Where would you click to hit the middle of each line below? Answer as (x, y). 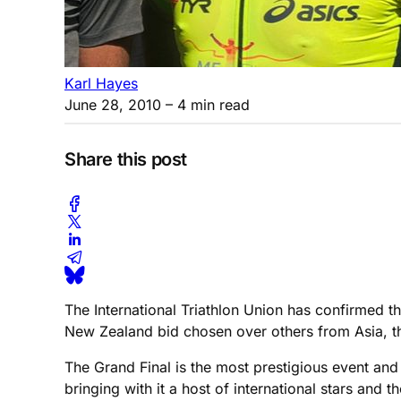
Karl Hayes (101, 83)
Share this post (126, 160)
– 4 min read (205, 104)
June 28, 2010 (113, 104)
